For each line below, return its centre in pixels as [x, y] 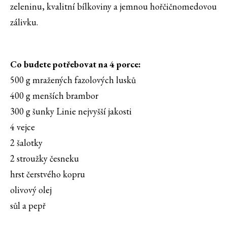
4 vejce [23, 127]
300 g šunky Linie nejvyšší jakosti [71, 111]
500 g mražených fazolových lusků [73, 80]
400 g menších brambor [54, 96]
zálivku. [25, 22]
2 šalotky [26, 143]
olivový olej [31, 190]
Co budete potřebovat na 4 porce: [75, 64]
